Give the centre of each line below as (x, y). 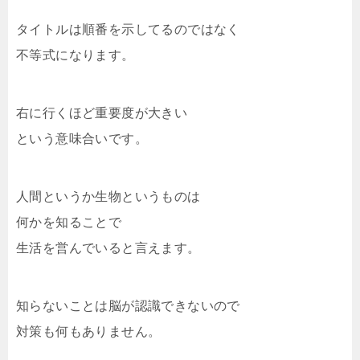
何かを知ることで (69, 222)
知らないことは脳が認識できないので (128, 305)
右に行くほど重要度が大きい (102, 112)
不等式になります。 (76, 55)
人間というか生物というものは (108, 196)
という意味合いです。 (82, 138)
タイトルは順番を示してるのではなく (128, 29)
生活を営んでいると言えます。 (108, 247)
